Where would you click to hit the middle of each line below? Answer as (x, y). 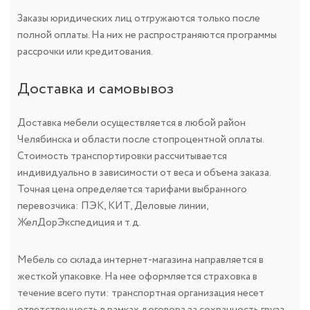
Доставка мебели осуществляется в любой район (131, 124)
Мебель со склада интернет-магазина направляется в (140, 261)
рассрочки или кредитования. (85, 52)
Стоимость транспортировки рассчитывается (122, 157)
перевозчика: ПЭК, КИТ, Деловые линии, (113, 207)
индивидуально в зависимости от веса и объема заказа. (144, 173)
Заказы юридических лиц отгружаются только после (139, 19)
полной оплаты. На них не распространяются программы (147, 36)
